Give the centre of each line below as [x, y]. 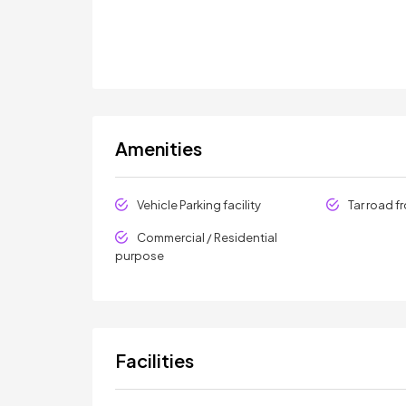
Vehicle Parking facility [199, 205]
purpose [140, 256]
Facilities [155, 360]
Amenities [159, 148]
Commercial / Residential [207, 237]
